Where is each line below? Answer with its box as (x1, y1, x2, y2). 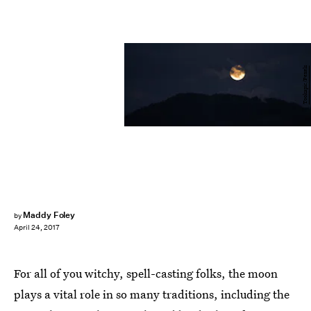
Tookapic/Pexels (300, 65, 310, 104)
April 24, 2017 (14, 223, 60, 233)
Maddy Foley (22, 209, 76, 221)
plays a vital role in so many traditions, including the (14, 286, 289, 302)
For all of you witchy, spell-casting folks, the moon (14, 265, 278, 281)
